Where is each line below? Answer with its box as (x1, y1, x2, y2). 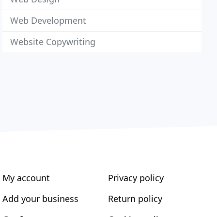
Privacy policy (108, 172, 164, 184)
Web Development (10, 15, 87, 26)
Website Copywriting (10, 36, 96, 47)
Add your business (2, 193, 79, 204)
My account (2, 172, 50, 184)
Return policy (108, 193, 162, 204)
